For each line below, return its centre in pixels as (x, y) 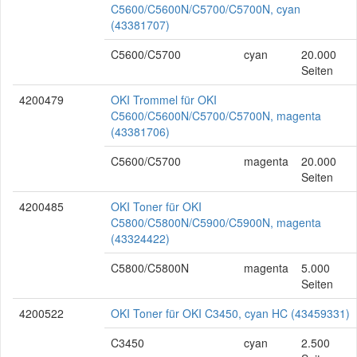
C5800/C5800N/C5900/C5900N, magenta (216, 222)
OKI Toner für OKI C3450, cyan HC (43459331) (230, 313)
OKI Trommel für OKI (164, 100)
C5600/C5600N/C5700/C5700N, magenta (216, 116)
